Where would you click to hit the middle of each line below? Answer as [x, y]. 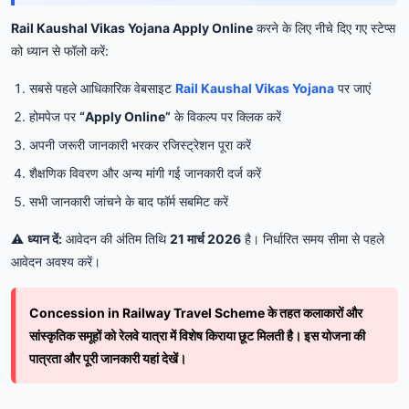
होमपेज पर [54, 116]
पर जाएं [352, 88]
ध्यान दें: [45, 238]
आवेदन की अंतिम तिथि [116, 238]
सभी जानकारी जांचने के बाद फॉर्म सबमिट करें [129, 201]
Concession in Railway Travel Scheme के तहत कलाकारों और [196, 312]
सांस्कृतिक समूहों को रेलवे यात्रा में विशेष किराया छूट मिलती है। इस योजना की [197, 335]
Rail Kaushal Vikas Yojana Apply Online [132, 27]
